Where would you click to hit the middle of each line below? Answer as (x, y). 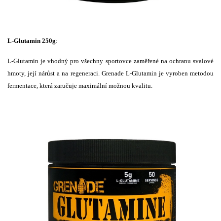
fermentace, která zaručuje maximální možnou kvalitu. (80, 85)
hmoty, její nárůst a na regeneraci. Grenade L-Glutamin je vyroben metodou (110, 73)
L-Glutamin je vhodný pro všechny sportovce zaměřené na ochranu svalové (110, 61)
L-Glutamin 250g (32, 40)
